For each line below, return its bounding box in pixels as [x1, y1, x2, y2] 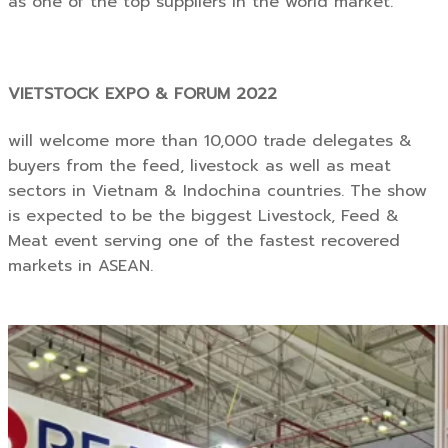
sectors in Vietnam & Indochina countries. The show [8, 178, 427, 203]
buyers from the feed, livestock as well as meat [8, 153, 391, 178]
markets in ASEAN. [8, 253, 153, 278]
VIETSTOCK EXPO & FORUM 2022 [8, 82, 283, 107]
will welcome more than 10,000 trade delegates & [8, 128, 412, 153]
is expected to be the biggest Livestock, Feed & [8, 203, 399, 228]
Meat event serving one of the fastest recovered [8, 228, 400, 253]
